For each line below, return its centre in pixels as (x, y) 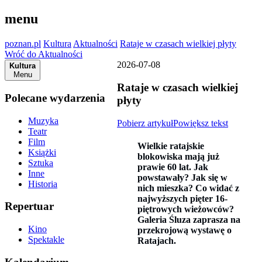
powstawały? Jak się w (182, 177)
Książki (42, 152)
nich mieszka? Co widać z (188, 188)
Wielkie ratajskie (171, 146)
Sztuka (41, 163)
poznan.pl (23, 44)
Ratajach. (157, 240)
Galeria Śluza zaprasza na (189, 219)
